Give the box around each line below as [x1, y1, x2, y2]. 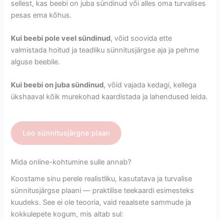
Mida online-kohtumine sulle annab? [11, 158, 132, 167]
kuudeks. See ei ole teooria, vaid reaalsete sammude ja [11, 198, 192, 207]
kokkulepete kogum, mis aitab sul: [11, 210, 124, 219]
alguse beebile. [11, 57, 60, 67]
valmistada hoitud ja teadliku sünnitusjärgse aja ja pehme [11, 46, 199, 55]
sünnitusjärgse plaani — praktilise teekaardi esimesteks [11, 186, 194, 195]
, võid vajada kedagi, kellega [104, 81, 197, 90]
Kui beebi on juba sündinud [11, 81, 104, 90]
